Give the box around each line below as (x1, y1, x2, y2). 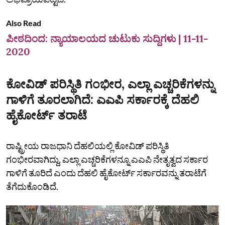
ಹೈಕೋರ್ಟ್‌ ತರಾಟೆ (6, 107, 87, 123)
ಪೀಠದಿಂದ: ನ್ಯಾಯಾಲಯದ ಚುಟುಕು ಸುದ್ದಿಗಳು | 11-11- (6, 32, 208, 45)
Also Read (6, 18, 41, 28)
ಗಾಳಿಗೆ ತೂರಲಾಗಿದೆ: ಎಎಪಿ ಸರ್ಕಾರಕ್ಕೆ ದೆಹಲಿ (6, 91, 199, 107)
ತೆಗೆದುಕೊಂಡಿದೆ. (6, 180, 58, 192)
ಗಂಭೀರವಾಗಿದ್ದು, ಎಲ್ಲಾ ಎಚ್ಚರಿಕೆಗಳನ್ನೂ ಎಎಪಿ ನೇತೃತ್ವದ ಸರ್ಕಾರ (6, 153, 208, 165)
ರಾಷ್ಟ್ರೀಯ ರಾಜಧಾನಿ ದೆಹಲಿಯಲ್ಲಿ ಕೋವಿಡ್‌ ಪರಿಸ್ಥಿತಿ (6, 140, 169, 151)
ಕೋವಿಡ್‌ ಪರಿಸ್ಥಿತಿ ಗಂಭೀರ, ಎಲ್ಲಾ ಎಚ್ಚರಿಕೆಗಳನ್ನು (6, 76, 214, 92)
